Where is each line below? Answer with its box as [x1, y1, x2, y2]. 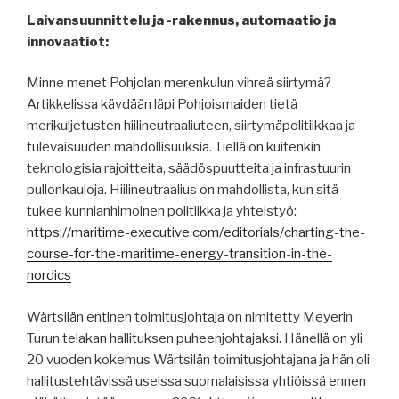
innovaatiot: [27, 33, 109, 50]
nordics [27, 267, 71, 284]
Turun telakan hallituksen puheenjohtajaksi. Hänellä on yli [27, 330, 362, 346]
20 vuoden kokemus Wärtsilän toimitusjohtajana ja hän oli [27, 351, 370, 368]
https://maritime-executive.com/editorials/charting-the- [27, 224, 365, 241]
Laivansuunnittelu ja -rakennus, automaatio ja [27, 12, 336, 28]
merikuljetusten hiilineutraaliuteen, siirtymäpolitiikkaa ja [27, 118, 355, 134]
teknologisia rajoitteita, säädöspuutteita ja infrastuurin [27, 160, 351, 177]
